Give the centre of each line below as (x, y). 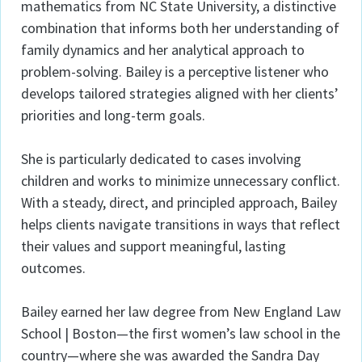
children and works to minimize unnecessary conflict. (181, 181)
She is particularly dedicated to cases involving (161, 159)
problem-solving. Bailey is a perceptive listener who (175, 72)
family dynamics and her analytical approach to (163, 50)
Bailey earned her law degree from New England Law (181, 311)
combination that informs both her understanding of (180, 28)
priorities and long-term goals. (113, 115)
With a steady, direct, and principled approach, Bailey (179, 202)
